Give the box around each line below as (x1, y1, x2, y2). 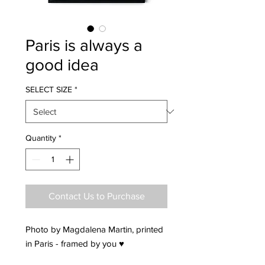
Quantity (25, 133, 56, 143)
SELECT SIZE (25, 85, 72, 95)
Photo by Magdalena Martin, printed (25, 224, 163, 235)
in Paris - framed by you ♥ (25, 238, 124, 249)
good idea (25, 56, 99, 75)
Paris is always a (25, 36, 143, 55)
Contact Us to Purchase (48, 191, 145, 202)
